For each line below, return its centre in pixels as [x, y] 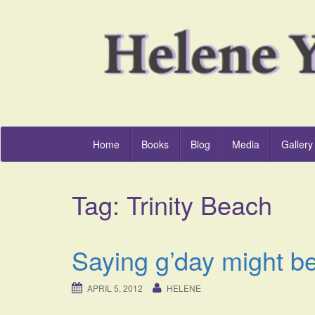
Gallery [297, 144]
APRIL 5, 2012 [115, 288]
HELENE [184, 288]
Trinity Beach [199, 205]
